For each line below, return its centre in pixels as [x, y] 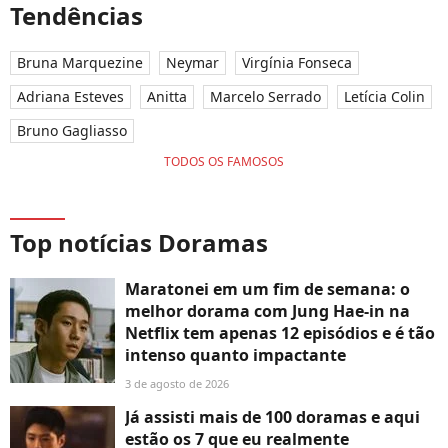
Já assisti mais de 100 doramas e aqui [272, 417]
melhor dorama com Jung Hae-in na [267, 311]
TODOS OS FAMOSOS [224, 162]
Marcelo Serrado [265, 97]
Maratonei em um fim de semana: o [267, 289]
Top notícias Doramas [139, 243]
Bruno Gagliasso [72, 131]
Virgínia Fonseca [297, 63]
